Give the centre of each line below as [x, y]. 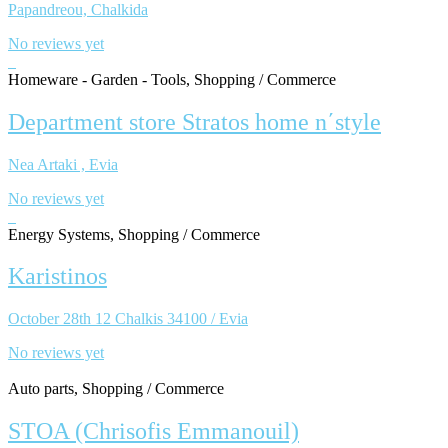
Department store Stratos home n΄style [194, 121]
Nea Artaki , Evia [63, 164]
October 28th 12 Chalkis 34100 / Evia [128, 319]
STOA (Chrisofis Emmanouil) [153, 431]
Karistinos [57, 276]
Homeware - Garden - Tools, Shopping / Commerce [172, 79]
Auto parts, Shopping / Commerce [116, 389]
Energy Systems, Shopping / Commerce [134, 234]
